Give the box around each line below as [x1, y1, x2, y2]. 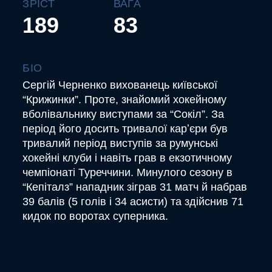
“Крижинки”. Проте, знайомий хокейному [22, 93, 227, 106]
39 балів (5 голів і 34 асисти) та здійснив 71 [22, 195, 244, 208]
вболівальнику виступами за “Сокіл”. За [22, 108, 225, 120]
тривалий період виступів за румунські [22, 137, 219, 149]
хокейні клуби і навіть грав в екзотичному [22, 152, 233, 164]
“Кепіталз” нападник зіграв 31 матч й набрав [22, 181, 248, 193]
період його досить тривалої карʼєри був [22, 123, 228, 135]
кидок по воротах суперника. [22, 210, 169, 222]
